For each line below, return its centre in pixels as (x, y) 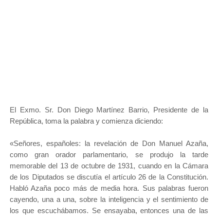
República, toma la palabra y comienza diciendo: (87, 121)
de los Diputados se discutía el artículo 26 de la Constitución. (109, 177)
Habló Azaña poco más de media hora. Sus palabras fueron (109, 188)
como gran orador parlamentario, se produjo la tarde (109, 155)
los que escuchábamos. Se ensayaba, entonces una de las (109, 211)
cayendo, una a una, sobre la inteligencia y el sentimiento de (109, 200)
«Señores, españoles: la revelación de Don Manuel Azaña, (109, 144)
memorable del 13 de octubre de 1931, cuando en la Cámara (109, 166)
